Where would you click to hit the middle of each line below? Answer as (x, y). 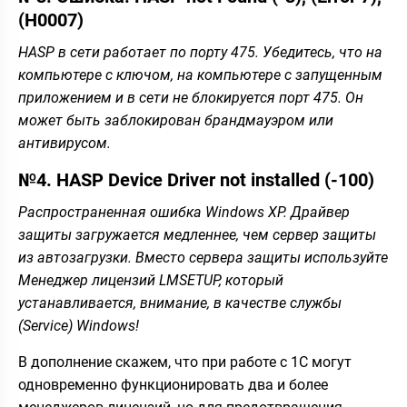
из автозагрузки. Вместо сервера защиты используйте (203, 257)
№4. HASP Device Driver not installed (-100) (196, 179)
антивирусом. (65, 143)
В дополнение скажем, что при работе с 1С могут (185, 362)
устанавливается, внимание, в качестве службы (180, 303)
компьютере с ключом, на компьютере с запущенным (200, 74)
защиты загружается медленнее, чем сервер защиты (197, 234)
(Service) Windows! (79, 325)
